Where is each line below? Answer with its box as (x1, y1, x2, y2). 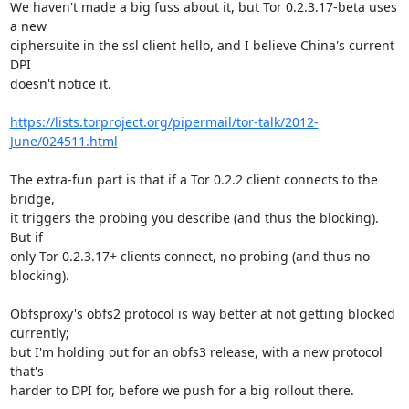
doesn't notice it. (9, 75, 111, 92)
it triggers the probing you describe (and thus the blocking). (9, 209, 379, 226)
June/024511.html (9, 132, 118, 150)
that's (9, 362, 44, 380)
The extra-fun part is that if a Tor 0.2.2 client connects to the (9, 171, 378, 188)
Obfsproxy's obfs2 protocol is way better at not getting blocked (9, 305, 395, 322)
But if (9, 228, 43, 246)
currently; (9, 324, 69, 341)
